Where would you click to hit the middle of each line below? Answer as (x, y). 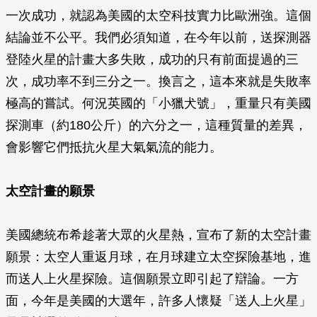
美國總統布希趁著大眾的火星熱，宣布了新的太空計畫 (158, 235)
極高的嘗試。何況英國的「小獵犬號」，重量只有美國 (158, 103)
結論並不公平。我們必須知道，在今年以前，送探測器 (158, 38)
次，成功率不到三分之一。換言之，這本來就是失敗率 (158, 81)
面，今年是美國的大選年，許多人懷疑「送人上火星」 (158, 301)
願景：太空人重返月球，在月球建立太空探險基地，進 (158, 257)
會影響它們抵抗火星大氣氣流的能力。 (114, 147)
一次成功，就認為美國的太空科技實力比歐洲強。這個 (158, 16)
